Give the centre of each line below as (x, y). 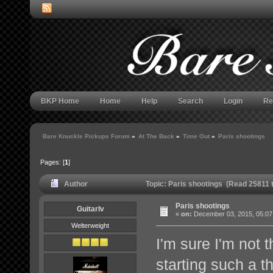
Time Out (197, 136)
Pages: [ (53, 162)
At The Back (157, 136)
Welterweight (90, 226)
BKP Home (60, 101)
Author (76, 184)
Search (190, 101)
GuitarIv (90, 209)
